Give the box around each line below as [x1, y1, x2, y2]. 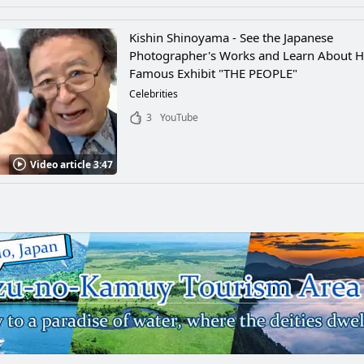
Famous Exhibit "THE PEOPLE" [129, 65, 298, 81]
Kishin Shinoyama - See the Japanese [129, 29, 334, 45]
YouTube [160, 110, 199, 124]
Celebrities [129, 87, 179, 101]
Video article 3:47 [30, 157, 114, 171]
